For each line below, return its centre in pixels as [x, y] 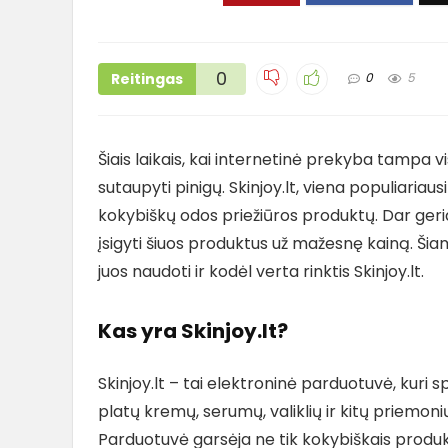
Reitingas [147, 78]
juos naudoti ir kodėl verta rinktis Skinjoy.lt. [261, 271]
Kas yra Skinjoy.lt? [193, 330]
